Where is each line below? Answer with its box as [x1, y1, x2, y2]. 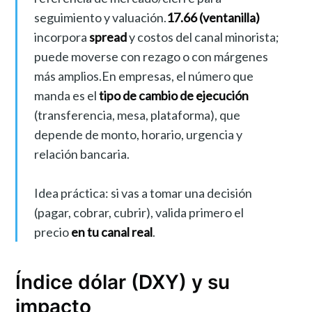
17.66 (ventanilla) [166, 9, 260, 25]
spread [88, 29, 127, 45]
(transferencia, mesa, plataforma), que [33, 107, 240, 123]
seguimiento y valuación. [33, 9, 166, 25]
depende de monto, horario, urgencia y [33, 126, 242, 142]
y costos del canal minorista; [126, 29, 279, 45]
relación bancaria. [33, 146, 130, 162]
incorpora [33, 29, 89, 45]
